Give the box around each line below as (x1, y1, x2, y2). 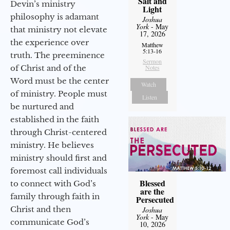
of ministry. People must (10, 88, 107, 99)
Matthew (141, 40, 163, 49)
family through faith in (10, 191, 100, 201)
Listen (142, 92, 158, 101)
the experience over (10, 37, 89, 47)
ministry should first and (10, 152, 107, 163)
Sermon (143, 56, 162, 65)
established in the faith (10, 114, 99, 124)
